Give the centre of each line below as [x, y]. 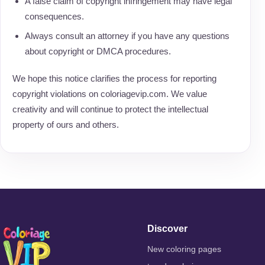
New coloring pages [184, 249]
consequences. [54, 16]
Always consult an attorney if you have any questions [127, 36]
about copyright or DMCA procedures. [98, 51]
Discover [167, 229]
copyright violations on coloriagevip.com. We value [110, 94]
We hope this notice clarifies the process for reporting [114, 78]
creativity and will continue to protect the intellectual [110, 109]
